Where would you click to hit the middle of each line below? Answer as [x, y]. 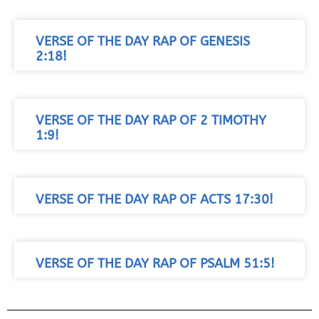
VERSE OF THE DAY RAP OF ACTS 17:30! [155, 200]
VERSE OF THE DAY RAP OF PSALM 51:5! [155, 264]
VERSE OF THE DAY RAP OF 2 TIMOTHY [151, 121]
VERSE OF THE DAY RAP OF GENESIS [143, 42]
